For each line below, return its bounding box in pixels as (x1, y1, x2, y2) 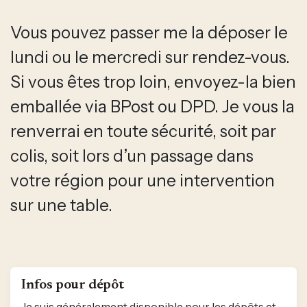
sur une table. (10, 195, 112, 215)
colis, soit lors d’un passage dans (10, 145, 254, 166)
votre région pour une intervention (10, 170, 275, 191)
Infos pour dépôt (21, 278, 124, 292)
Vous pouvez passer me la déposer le (10, 22, 288, 42)
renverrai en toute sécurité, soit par (10, 121, 276, 141)
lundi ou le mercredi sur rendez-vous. (10, 47, 290, 67)
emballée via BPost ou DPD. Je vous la (10, 96, 295, 116)
